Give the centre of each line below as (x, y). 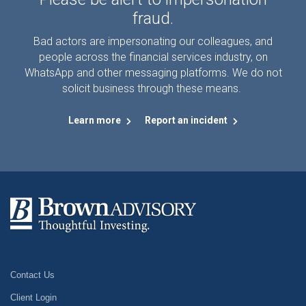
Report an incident (187, 121)
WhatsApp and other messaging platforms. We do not (153, 73)
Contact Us (32, 275)
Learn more (96, 121)
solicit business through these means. (153, 89)
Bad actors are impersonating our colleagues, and (153, 42)
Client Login (33, 297)
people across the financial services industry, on (153, 57)
